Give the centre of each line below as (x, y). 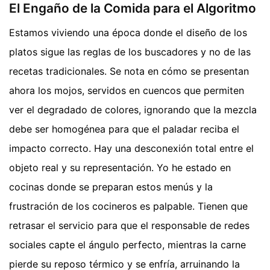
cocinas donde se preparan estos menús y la (111, 187)
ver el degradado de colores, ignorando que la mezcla (133, 109)
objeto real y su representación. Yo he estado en (120, 167)
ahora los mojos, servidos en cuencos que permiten (127, 90)
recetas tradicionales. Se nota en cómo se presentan (129, 71)
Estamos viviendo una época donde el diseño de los (128, 32)
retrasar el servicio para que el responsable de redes (129, 225)
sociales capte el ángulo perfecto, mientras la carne (127, 244)
